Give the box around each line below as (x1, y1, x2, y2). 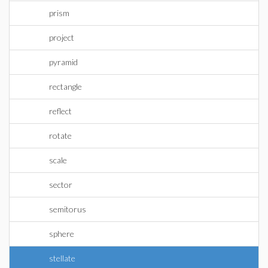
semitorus (49, 204, 86, 214)
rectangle (49, 81, 82, 92)
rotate (49, 130, 72, 141)
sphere (49, 229, 74, 239)
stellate (49, 253, 75, 263)
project (49, 32, 74, 42)
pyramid (49, 57, 78, 67)
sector (49, 179, 72, 190)
